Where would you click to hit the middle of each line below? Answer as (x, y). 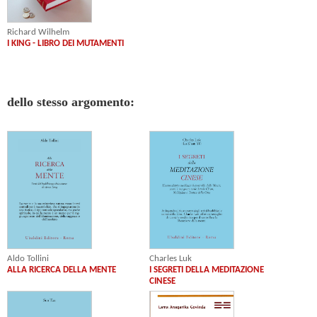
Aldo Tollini (28, 259)
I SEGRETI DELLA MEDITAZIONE (207, 270)
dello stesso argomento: (71, 102)
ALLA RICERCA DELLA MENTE (62, 270)
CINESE (163, 282)
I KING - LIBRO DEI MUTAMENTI (65, 43)
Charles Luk (171, 259)
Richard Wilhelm (38, 32)
